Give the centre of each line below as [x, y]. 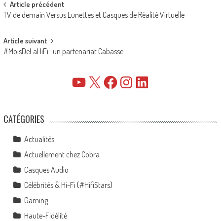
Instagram [133, 82]
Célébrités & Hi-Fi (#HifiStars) [68, 185]
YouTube [83, 82]
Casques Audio [46, 169]
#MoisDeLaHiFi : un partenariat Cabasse [63, 51]
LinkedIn [146, 82]
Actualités [39, 139]
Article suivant [25, 40]
